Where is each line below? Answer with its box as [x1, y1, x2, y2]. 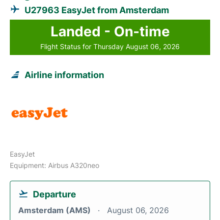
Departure [33, 189, 76, 199]
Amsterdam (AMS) [18, 205, 93, 215]
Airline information [25, 69, 104, 80]
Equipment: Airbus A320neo [10, 161, 99, 169]
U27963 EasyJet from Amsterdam [25, 4, 169, 15]
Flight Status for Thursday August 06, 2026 [40, 42, 180, 51]
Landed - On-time [50, 23, 170, 40]
